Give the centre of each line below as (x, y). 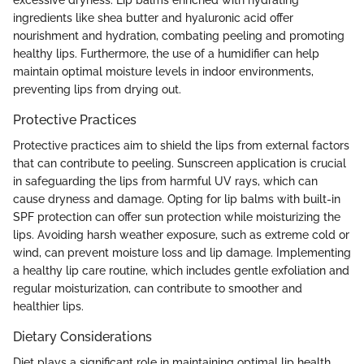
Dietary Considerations (82, 337)
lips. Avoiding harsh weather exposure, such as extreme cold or (181, 235)
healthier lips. (48, 307)
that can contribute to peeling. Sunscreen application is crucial (180, 164)
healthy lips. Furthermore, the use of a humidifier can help (166, 54)
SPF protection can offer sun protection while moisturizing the (177, 217)
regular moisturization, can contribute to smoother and (158, 289)
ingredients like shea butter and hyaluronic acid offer (153, 18)
